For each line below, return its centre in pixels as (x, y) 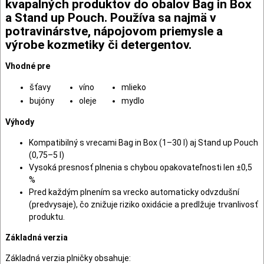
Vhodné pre (28, 66)
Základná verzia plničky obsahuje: (68, 258)
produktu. (47, 217)
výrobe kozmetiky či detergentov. (98, 44)
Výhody (20, 122)
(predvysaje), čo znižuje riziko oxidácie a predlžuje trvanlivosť (143, 204)
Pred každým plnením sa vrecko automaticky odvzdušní (134, 192)
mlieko (134, 87)
